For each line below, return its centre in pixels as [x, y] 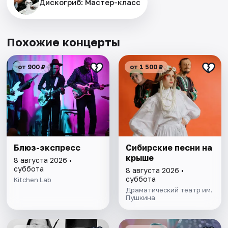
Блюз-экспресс [47, 148]
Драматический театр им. [169, 190]
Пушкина [140, 198]
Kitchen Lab [33, 180]
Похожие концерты [64, 42]
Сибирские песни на [169, 148]
